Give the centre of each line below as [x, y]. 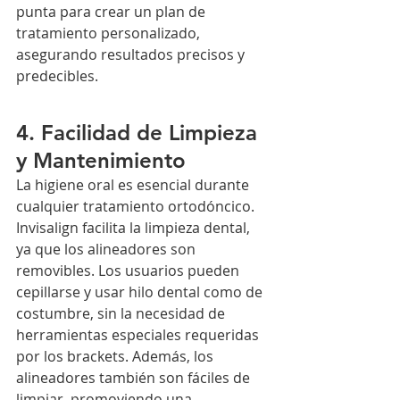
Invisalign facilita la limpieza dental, [135, 228]
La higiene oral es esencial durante [134, 185]
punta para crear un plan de [112, 12]
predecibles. [57, 76]
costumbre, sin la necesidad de [122, 314]
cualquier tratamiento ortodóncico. [137, 207]
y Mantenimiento [101, 161]
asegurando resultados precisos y [132, 55]
